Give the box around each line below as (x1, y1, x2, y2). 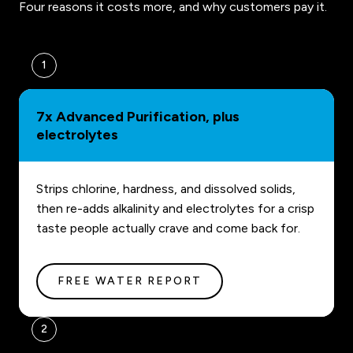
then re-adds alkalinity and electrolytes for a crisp (36, 201, 314, 217)
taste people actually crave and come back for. (36, 221, 300, 236)
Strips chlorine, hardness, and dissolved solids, (36, 181, 295, 197)
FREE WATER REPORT (58, 274, 202, 288)
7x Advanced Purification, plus (36, 108, 240, 126)
